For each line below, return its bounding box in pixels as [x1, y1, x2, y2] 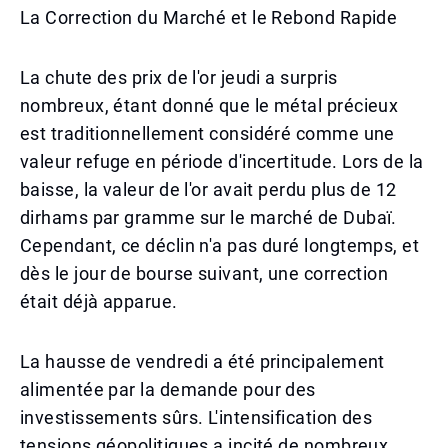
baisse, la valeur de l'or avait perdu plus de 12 [20, 179, 397, 200]
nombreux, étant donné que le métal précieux [20, 95, 399, 116]
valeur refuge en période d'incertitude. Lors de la [20, 151, 424, 172]
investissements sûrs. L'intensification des [20, 407, 373, 428]
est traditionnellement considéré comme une [20, 123, 395, 144]
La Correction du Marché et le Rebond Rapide [20, 7, 398, 28]
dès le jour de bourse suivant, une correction [20, 263, 389, 284]
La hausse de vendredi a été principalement [20, 351, 385, 372]
